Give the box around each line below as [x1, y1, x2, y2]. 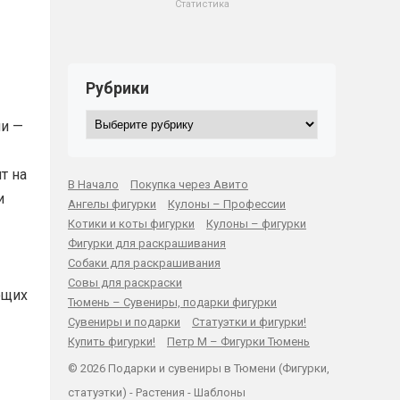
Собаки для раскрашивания [68, 256, 221, 270]
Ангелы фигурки [68, 197, 156, 211]
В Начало [68, 178, 119, 191]
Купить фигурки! [68, 335, 155, 348]
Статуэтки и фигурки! [192, 315, 306, 329]
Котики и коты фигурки [68, 217, 195, 230]
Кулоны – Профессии [168, 197, 286, 211]
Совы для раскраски [68, 276, 182, 289]
